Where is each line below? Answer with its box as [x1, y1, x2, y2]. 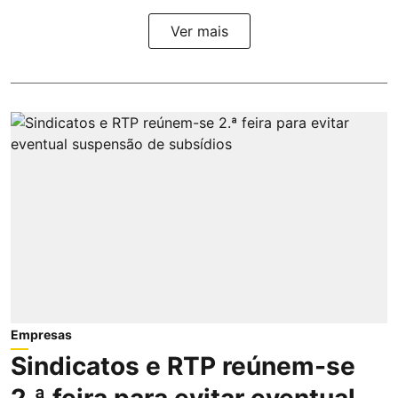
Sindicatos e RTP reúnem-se [11, 351, 355, 382]
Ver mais [170, 21, 228, 40]
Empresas [11, 327, 72, 343]
